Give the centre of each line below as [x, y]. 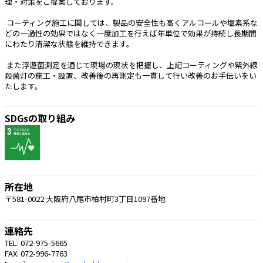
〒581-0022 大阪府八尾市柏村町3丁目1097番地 [85, 198]
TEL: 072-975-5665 [36, 242]
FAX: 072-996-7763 [36, 253]
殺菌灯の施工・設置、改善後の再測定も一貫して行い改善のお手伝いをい [131, 75]
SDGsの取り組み [40, 118]
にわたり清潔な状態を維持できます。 [69, 43]
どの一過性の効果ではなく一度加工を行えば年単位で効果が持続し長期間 [131, 33]
